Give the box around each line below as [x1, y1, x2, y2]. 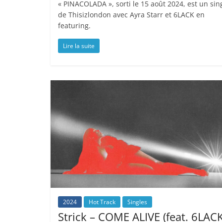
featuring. [58, 21, 91, 31]
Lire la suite [63, 42, 95, 51]
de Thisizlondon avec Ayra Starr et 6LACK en [58, 10, 205, 20]
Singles [127, 198, 147, 207]
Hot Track [89, 198, 115, 207]
